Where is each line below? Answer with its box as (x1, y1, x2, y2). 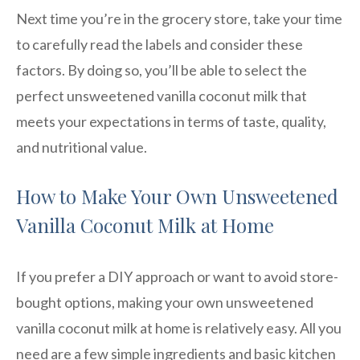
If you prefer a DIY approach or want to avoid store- (16, 267, 338, 285)
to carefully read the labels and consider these (16, 35, 303, 53)
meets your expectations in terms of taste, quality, (16, 112, 326, 130)
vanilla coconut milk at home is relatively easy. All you (16, 318, 342, 337)
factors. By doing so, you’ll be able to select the (16, 60, 307, 79)
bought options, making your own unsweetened (16, 292, 313, 311)
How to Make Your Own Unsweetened (16, 182, 338, 209)
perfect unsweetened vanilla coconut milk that (16, 86, 307, 104)
